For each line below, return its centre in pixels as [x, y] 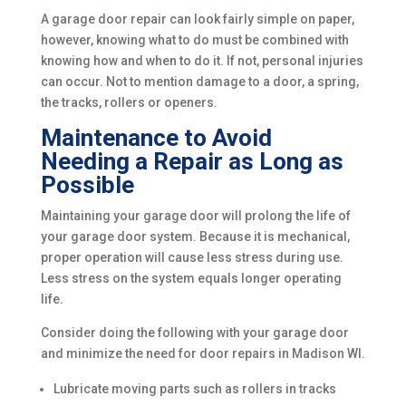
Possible [87, 185]
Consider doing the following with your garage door [194, 333]
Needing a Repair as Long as [192, 161]
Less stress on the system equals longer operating [191, 278]
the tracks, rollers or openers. [129, 102]
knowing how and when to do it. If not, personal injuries [202, 61]
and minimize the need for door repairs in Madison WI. [203, 353]
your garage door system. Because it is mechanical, [195, 237]
